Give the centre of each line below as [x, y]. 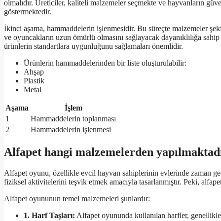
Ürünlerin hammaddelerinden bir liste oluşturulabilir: [105, 63]
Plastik [34, 81]
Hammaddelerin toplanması [73, 119]
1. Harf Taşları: [49, 216]
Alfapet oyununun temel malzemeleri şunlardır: [77, 199]
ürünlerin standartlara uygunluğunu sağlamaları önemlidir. [93, 46]
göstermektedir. [28, 12]
